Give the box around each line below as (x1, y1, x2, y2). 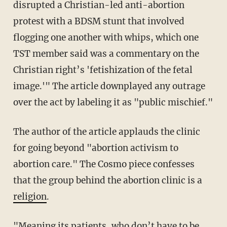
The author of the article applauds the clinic (13, 126, 19, 137)
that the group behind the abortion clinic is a (13, 174, 202, 186)
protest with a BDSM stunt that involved (13, 15, 184, 27)
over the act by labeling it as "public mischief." (13, 96, 213, 108)
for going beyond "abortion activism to (13, 142, 178, 154)
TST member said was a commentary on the (13, 48, 199, 59)
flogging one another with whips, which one (13, 31, 199, 43)
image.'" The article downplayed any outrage (13, 80, 205, 92)
